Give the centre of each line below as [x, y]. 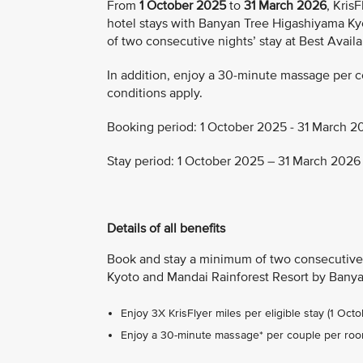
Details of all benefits [166, 229]
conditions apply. [155, 94]
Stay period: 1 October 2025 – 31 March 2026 [234, 162]
